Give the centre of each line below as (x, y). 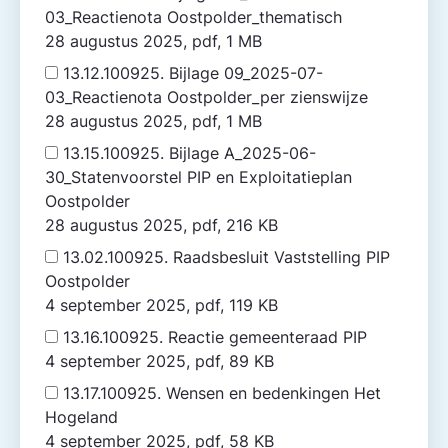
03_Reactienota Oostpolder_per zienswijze (209, 97)
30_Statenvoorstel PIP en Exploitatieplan (198, 177)
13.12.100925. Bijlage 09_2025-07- (193, 73)
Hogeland (84, 417)
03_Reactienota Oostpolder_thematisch (196, 17)
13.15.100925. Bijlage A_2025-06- (189, 153)
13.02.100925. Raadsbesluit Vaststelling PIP (226, 257)
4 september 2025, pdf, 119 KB (253, 305)
